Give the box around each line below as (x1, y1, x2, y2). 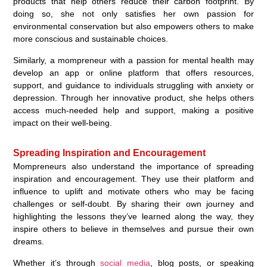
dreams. (13, 236, 45, 246)
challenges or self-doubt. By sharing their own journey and (13, 198, 254, 209)
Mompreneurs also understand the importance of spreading (13, 161, 254, 171)
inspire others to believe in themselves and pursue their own (13, 223, 254, 234)
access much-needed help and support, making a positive (13, 105, 254, 115)
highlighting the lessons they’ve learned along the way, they (13, 211, 254, 221)
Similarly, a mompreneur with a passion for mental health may (13, 55, 254, 65)
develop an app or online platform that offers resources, (13, 67, 254, 77)
